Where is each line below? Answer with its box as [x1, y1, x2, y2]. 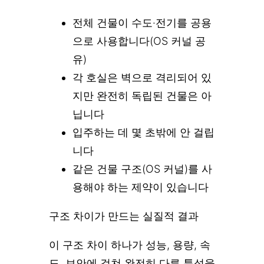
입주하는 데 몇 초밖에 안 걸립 [72, 126, 214, 138]
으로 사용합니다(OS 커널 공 [72, 34, 206, 47]
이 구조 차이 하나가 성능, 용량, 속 [49, 238, 210, 251]
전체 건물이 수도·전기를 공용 [72, 16, 212, 29]
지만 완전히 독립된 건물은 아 [72, 89, 212, 102]
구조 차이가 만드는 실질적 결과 [49, 209, 199, 222]
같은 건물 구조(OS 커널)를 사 [72, 162, 212, 175]
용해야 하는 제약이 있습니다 [72, 180, 209, 193]
